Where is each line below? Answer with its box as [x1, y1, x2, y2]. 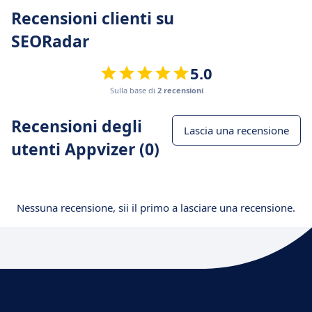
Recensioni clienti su [11, 7, 174, 29]
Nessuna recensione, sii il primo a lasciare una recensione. [17, 201, 295, 214]
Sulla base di [109, 85, 157, 95]
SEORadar [11, 30, 89, 52]
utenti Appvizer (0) [11, 138, 159, 160]
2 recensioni [157, 85, 203, 95]
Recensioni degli [11, 115, 142, 137]
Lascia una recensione [184, 123, 289, 137]
